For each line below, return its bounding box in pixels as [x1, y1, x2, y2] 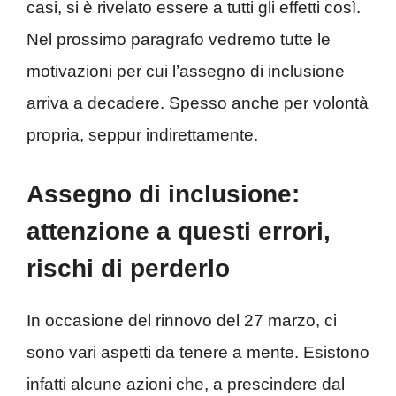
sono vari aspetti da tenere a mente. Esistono [27, 343, 369, 362]
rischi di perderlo [27, 255, 230, 283]
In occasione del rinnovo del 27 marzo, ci [27, 311, 337, 331]
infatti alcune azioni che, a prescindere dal [27, 375, 345, 394]
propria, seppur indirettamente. [27, 125, 258, 144]
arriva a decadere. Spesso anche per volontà [27, 93, 369, 112]
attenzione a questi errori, [27, 217, 331, 246]
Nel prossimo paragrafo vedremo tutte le [27, 29, 331, 49]
